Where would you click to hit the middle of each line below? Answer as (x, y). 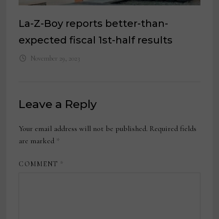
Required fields (173, 129)
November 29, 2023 (55, 59)
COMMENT (40, 164)
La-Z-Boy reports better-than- (94, 24)
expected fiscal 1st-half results (96, 40)
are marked (38, 141)
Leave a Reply (58, 104)
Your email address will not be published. (83, 129)
